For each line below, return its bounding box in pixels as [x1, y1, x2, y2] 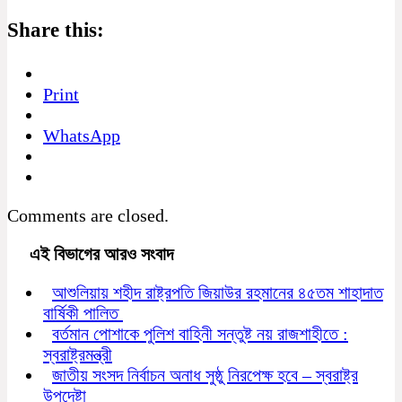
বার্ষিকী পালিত [43, 302, 123, 323]
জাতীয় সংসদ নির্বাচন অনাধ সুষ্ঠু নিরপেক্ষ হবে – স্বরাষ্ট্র [52, 364, 358, 385]
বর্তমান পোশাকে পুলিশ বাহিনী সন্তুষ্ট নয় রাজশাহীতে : [52, 323, 348, 344]
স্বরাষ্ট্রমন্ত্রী [43, 344, 112, 364]
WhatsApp [43, 125, 120, 145]
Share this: [7, 18, 104, 42]
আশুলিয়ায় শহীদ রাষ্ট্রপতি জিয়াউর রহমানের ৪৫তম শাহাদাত [52, 282, 383, 302]
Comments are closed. [7, 205, 169, 225]
